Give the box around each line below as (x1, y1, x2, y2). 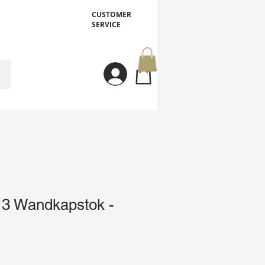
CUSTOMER (92, 9, 131, 20)
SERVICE (92, 20, 121, 30)
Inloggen (136, 68, 156, 79)
